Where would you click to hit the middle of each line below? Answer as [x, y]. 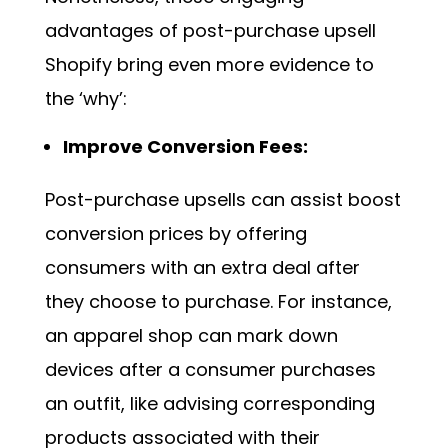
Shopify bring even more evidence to [209, 65]
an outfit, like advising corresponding [209, 404]
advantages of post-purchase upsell [210, 31]
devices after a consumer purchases [210, 370]
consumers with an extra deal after [202, 268]
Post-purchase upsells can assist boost [222, 200]
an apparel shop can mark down [191, 336]
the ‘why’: [85, 99]
